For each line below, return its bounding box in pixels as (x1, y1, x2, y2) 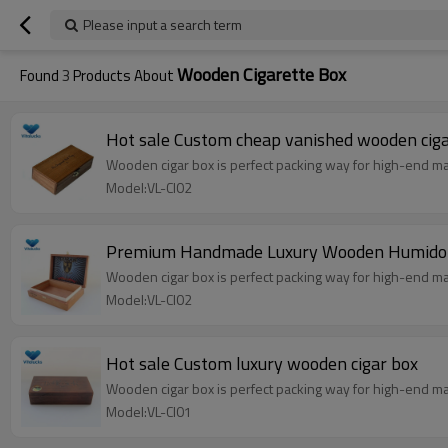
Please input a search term (83, 14, 242, 35)
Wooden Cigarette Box (177, 61, 346, 88)
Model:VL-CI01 (106, 401, 192, 422)
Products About (70, 64, 177, 87)
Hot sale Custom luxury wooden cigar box (106, 350, 418, 377)
